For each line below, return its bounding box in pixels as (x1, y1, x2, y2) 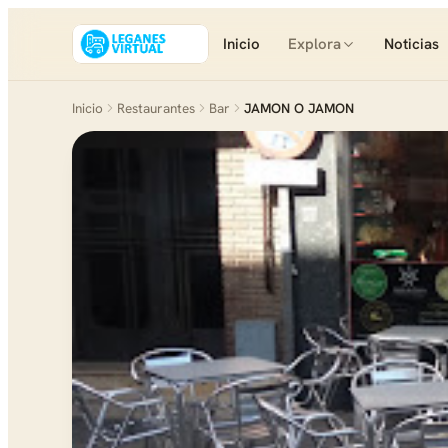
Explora (288, 34, 342, 54)
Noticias (384, 34, 440, 54)
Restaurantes (117, 99, 195, 117)
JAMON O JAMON (244, 99, 354, 117)
